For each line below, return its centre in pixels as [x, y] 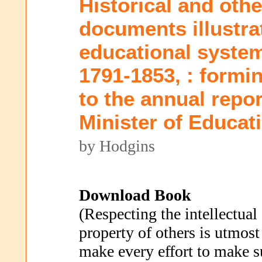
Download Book [135, 195]
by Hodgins [117, 146]
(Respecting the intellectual [168, 214]
